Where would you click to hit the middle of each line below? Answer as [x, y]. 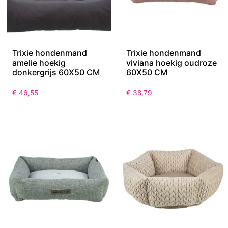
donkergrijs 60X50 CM [56, 73]
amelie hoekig [39, 63]
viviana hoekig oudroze [172, 63]
